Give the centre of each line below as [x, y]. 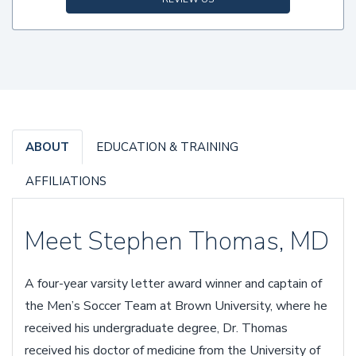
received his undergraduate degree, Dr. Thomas [156, 328]
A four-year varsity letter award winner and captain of [173, 283]
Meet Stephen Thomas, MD [177, 241]
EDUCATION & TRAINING [167, 147]
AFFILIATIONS [66, 181]
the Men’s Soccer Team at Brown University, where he [176, 306]
